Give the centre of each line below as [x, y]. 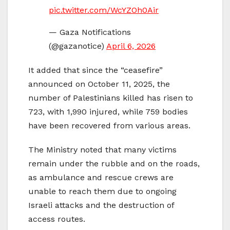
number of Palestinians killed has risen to [111, 98]
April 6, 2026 [131, 46]
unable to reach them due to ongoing [102, 191]
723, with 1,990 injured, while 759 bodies [108, 112]
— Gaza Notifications [90, 32]
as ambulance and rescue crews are [101, 178]
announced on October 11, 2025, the [99, 84]
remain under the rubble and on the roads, [114, 164]
